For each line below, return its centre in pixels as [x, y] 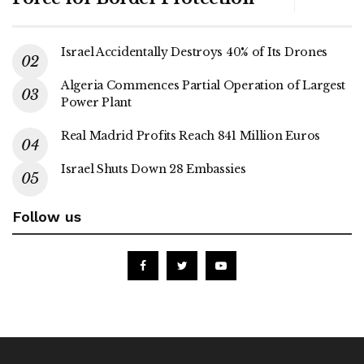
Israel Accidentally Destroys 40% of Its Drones [195, 52]
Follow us [47, 216]
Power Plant [96, 102]
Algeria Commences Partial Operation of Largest [204, 85]
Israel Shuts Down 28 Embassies [154, 169]
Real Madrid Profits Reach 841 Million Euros [191, 135]
